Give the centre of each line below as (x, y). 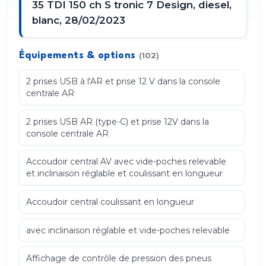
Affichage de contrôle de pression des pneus (119, 259)
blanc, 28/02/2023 (79, 20)
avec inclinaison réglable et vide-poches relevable (128, 230)
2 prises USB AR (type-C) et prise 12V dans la (118, 121)
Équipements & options (79, 56)
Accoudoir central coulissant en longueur (110, 202)
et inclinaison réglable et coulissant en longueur (125, 174)
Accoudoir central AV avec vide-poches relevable (126, 162)
